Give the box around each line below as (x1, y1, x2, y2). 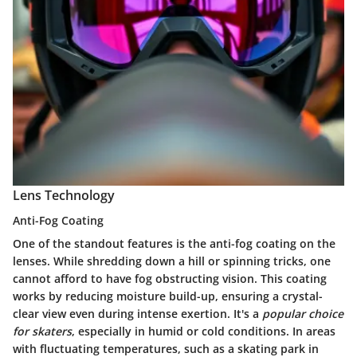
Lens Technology (13, 186, 115, 204)
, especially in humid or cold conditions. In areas (72, 323, 335, 339)
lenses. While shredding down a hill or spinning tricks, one (13, 253, 331, 269)
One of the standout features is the (13, 235, 210, 251)
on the (296, 235, 335, 251)
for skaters (13, 323, 72, 339)
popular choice (262, 305, 343, 321)
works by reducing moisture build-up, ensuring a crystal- (13, 288, 323, 304)
